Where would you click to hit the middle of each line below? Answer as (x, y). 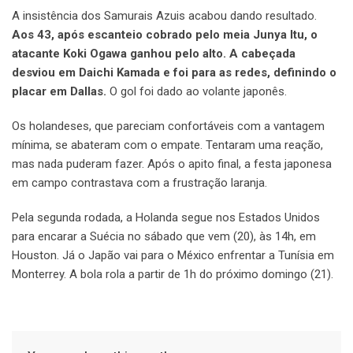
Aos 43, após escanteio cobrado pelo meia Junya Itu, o (165, 35)
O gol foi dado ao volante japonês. (197, 92)
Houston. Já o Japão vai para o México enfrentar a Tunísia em (173, 256)
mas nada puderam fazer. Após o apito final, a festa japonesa (172, 164)
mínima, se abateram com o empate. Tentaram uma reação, (167, 145)
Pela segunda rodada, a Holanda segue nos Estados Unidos (166, 218)
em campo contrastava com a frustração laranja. (139, 183)
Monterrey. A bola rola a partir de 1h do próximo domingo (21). (173, 275)
